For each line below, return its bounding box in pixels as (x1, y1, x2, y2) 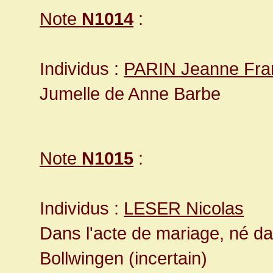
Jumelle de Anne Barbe (40, 83, 221, 104)
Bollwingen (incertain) (40, 248, 207, 269)
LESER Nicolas (124, 198, 244, 219)
